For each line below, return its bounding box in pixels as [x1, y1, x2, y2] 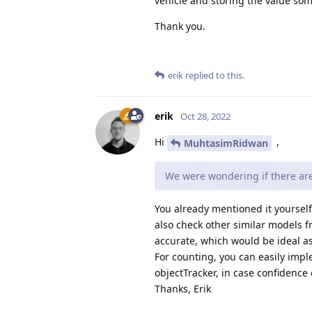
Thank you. [155, 19, 205, 33]
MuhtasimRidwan [184, 136, 268, 150]
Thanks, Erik [155, 281, 211, 295]
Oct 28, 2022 [180, 109, 231, 123]
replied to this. [183, 68, 244, 81]
